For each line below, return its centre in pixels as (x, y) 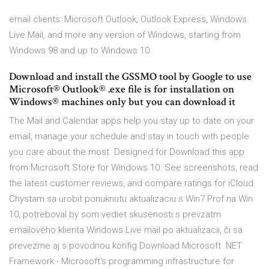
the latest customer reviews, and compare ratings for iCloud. (132, 183)
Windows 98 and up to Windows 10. (80, 51)
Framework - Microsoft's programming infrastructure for (122, 261)
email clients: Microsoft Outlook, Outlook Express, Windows (128, 20)
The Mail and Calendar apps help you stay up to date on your (131, 121)
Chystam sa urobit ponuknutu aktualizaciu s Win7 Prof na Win (131, 199)
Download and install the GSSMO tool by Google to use (130, 77)
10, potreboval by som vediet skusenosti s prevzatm (115, 215)
